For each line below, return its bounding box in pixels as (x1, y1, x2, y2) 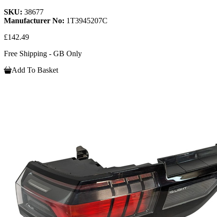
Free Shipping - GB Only (4, 49, 82, 58)
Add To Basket (12, 65, 58, 74)
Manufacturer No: (4, 16, 66, 25)
